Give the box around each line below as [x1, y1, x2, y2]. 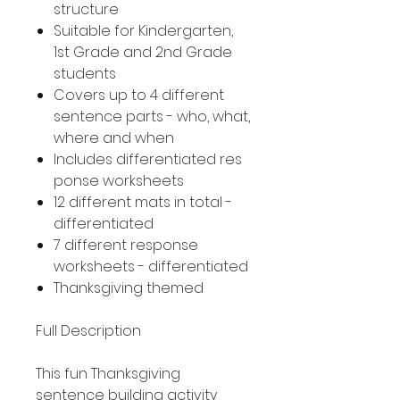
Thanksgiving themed [54, 278, 204, 298]
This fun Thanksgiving [36, 363, 180, 384]
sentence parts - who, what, [54, 106, 250, 127]
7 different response [54, 235, 198, 255]
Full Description [36, 321, 141, 341]
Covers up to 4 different [54, 85, 224, 105]
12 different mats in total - [54, 192, 232, 212]
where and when [54, 128, 174, 148]
